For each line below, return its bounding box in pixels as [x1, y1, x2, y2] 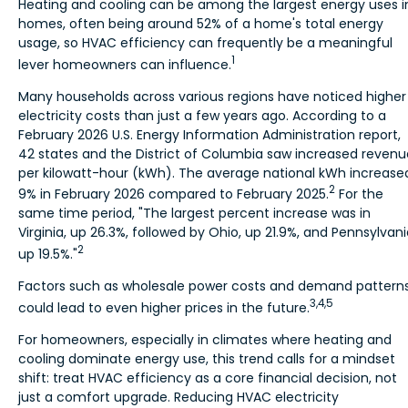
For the [335, 185, 383, 204]
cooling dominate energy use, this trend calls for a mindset [18, 349, 395, 368]
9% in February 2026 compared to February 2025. [18, 185, 329, 204]
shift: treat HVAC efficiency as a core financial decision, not [18, 368, 397, 387]
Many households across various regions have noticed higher [18, 87, 406, 106]
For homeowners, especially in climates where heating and [18, 330, 392, 349]
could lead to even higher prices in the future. [18, 298, 310, 317]
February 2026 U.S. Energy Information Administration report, [18, 125, 401, 144]
